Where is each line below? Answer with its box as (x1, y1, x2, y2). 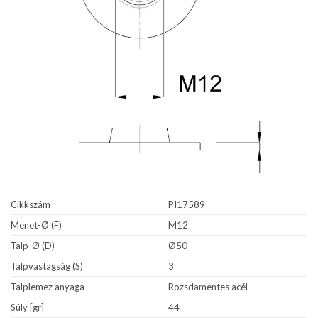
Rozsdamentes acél (168, 280, 248, 292)
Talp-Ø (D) (11, 239, 55, 251)
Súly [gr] (11, 301, 44, 313)
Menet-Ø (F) (11, 219, 62, 231)
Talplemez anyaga (11, 280, 84, 292)
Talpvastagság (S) (11, 260, 83, 272)
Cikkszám (11, 198, 50, 210)
